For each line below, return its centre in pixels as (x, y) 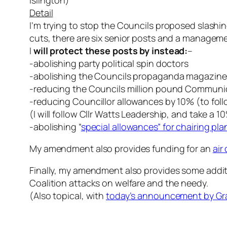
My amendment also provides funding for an (121, 149)
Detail (41, 13)
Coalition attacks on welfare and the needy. (119, 183)
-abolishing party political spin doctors (109, 64)
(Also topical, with (68, 196)
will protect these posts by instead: (110, 51)
